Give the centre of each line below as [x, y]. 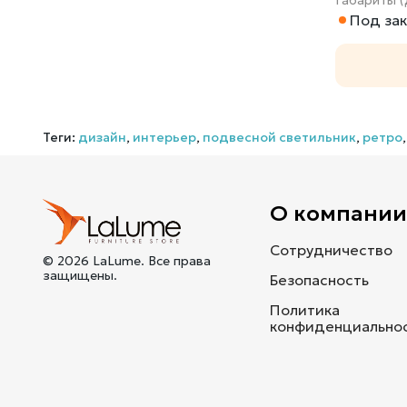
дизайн [103, 137]
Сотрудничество [332, 249]
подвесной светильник [280, 137]
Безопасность [320, 279]
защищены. [80, 275]
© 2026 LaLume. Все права [127, 260]
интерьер [165, 137]
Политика [305, 309]
